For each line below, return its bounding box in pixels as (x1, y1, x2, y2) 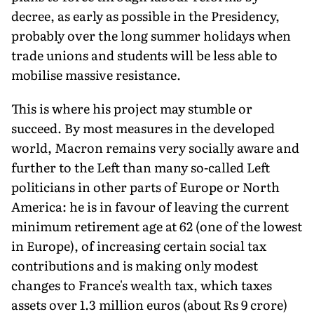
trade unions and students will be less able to (11, 45, 278, 64)
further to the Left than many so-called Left (11, 157, 270, 177)
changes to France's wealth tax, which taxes (11, 275, 272, 294)
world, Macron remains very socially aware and (11, 137, 299, 157)
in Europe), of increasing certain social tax (11, 235, 266, 255)
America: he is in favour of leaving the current (11, 196, 289, 216)
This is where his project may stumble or (11, 98, 252, 118)
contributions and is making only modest (11, 255, 258, 275)
